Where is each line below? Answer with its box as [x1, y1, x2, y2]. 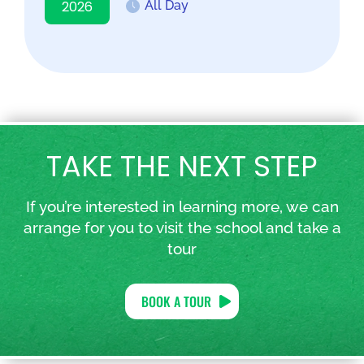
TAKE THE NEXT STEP [46, 145, 318, 186]
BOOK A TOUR [141, 291, 211, 311]
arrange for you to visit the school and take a [23, 218, 341, 236]
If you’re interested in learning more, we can [25, 197, 339, 215]
